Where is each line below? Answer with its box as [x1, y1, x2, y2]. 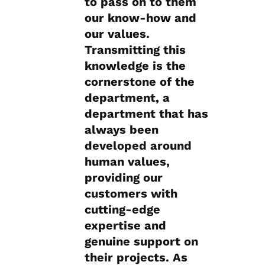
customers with [85, 186, 177, 201]
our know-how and [85, 11, 196, 25]
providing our [85, 170, 163, 185]
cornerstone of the [85, 75, 195, 89]
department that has [85, 106, 208, 121]
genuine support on [85, 234, 198, 249]
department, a [85, 91, 170, 105]
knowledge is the [85, 59, 186, 73]
